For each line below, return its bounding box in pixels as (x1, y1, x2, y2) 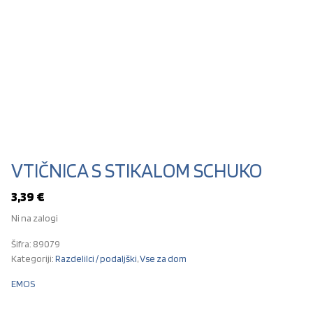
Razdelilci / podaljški (55, 253, 137, 264)
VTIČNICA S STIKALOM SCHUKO (11, 158, 262, 182)
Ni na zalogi (11, 212, 58, 224)
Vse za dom (140, 253, 187, 264)
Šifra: (11, 238, 33, 249)
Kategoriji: (11, 253, 55, 264)
